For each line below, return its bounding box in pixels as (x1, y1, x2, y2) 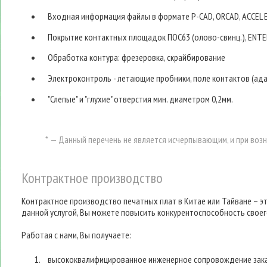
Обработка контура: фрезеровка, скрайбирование (48, 51, 226, 64)
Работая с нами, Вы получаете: (21, 228, 131, 241)
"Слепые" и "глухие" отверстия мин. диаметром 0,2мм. (48, 92, 234, 105)
